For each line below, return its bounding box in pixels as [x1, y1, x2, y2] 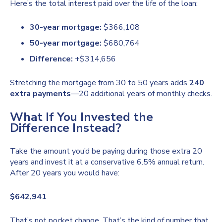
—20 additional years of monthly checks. [71, 88, 212, 99]
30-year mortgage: [30, 22, 102, 33]
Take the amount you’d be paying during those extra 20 [10, 145, 202, 157]
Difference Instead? [10, 119, 121, 136]
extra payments [10, 88, 71, 99]
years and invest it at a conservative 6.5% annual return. [10, 156, 204, 167]
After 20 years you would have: [10, 167, 119, 178]
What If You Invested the [10, 109, 153, 125]
